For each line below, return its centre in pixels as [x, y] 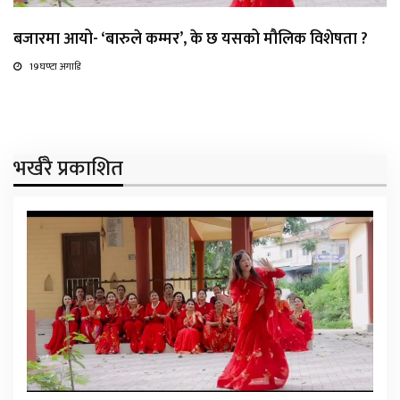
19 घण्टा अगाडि [55, 67]
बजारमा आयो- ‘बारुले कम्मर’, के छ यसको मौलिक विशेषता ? [191, 40]
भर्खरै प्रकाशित [68, 169]
